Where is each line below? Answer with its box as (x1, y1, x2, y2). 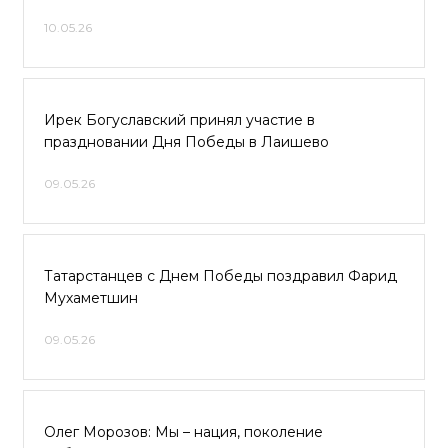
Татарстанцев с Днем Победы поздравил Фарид (44, 267, 397, 285)
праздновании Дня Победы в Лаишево (44, 133, 329, 151)
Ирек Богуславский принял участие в (44, 111, 315, 129)
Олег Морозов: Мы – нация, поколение (44, 423, 323, 441)
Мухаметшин (44, 289, 138, 307)
